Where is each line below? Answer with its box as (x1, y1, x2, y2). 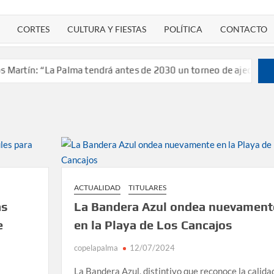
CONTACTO (220, 24, 268, 35)
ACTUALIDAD (73, 182, 120, 192)
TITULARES (128, 182, 166, 192)
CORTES (17, 24, 50, 35)
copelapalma (73, 242, 118, 253)
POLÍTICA (164, 24, 203, 35)
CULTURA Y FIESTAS (67, 24, 147, 35)
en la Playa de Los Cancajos (73, 217, 232, 232)
